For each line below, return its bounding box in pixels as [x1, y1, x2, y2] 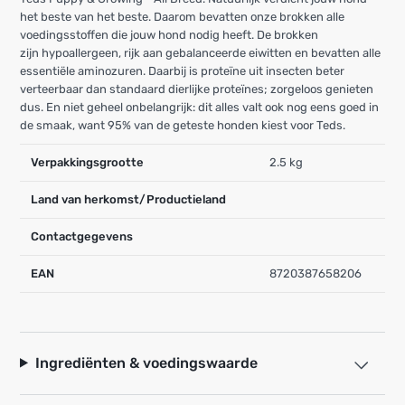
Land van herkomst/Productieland [31, 192, 226, 206]
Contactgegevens [31, 229, 133, 243]
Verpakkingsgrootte [31, 155, 144, 169]
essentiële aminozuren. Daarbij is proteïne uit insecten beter [20, 63, 344, 78]
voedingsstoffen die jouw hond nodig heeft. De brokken [20, 27, 318, 42]
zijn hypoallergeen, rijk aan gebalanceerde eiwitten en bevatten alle [20, 45, 381, 60]
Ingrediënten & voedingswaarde [34, 353, 258, 372]
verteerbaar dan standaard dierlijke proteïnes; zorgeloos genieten [20, 81, 373, 96]
